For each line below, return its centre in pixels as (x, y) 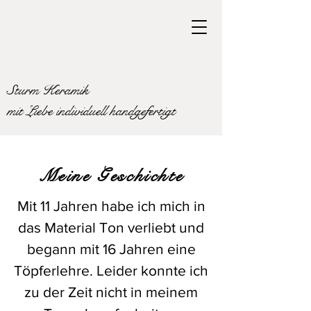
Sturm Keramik (48, 91)
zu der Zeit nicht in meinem (111, 292)
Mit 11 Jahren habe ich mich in (111, 206)
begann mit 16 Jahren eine (111, 249)
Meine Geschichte (111, 176)
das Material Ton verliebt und (111, 227)
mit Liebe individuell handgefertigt (93, 111)
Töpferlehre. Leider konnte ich (111, 270)
